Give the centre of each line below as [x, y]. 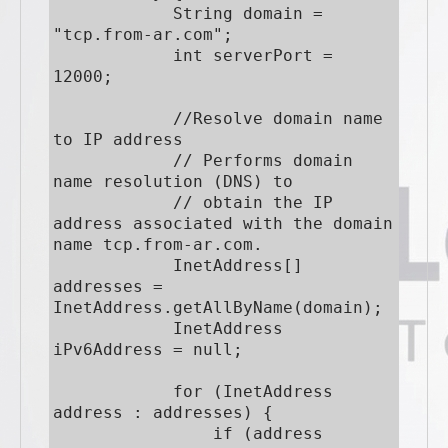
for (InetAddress [113, 391]
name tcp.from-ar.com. [158, 244]
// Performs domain [113, 160]
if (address [133, 433]
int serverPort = [113, 55]
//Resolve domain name [113, 118]
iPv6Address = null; [148, 349]
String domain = [113, 13]
